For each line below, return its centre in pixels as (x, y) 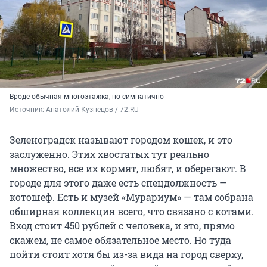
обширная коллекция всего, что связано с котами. (132, 212)
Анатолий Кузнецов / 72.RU (92, 110)
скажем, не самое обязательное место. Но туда (120, 240)
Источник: (28, 110)
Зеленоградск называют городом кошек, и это (121, 140)
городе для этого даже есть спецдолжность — (118, 183)
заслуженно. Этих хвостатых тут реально (109, 154)
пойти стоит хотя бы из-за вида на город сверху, (126, 254)
